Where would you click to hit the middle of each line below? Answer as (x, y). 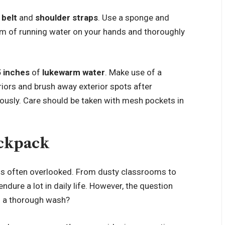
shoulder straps (67, 17)
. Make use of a (134, 72)
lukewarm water (74, 72)
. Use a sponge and (134, 17)
